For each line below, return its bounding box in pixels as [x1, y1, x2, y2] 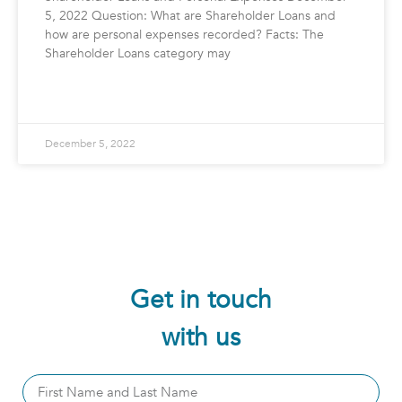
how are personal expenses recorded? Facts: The [45, 26, 324, 44]
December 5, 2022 [45, 136, 135, 152]
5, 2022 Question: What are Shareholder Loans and [45, 7, 336, 25]
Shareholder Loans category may [45, 45, 231, 63]
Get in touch [130, 283, 272, 318]
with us [162, 320, 240, 355]
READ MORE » [45, 90, 115, 105]
